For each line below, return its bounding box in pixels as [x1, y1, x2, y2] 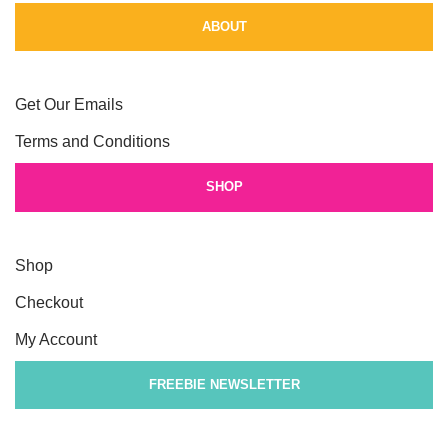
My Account [15, 330, 97, 348]
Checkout [15, 293, 83, 311]
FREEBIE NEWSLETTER [148, 376, 300, 392]
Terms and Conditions [15, 133, 170, 150]
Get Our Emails [15, 96, 123, 113]
